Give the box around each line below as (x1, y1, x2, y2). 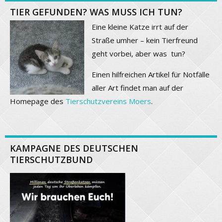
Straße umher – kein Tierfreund (92, 35, 198, 45)
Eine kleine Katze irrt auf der (92, 21, 188, 32)
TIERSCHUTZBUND (10, 153, 93, 166)
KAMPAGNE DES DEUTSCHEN (10, 142, 138, 154)
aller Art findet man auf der (92, 82, 183, 93)
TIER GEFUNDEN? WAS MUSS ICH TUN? (10, 5, 182, 18)
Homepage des (10, 96, 65, 106)
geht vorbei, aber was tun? (92, 48, 185, 58)
